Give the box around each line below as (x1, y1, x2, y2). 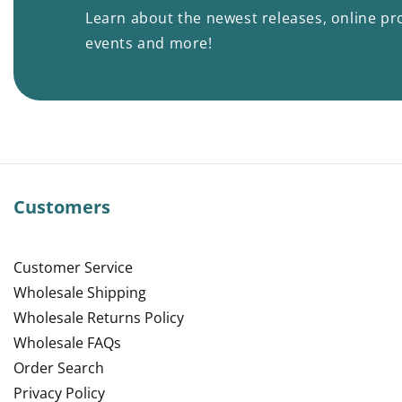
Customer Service (13, 258, 133, 278)
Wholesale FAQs (13, 333, 121, 354)
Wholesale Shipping (13, 283, 146, 303)
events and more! (85, 33, 213, 54)
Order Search (13, 358, 104, 379)
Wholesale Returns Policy (13, 308, 184, 328)
